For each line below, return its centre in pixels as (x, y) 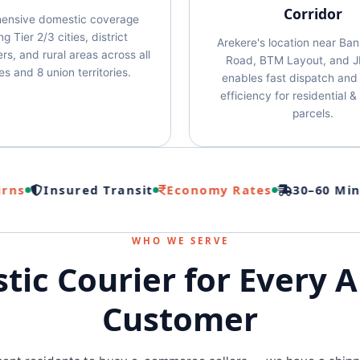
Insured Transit (74, 190)
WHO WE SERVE (180, 241)
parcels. (313, 113)
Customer (180, 319)
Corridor (313, 14)
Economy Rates (195, 190)
